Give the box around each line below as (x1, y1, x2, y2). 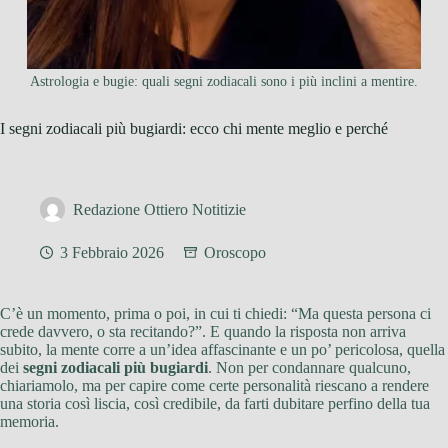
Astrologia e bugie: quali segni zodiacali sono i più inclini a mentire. (29, 74, 418, 90)
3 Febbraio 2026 (60, 244, 164, 262)
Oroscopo (204, 244, 266, 262)
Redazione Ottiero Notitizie (73, 201, 246, 219)
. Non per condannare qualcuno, (208, 359, 411, 377)
